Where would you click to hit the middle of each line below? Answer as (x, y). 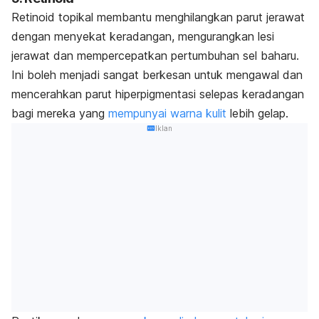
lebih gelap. (259, 113)
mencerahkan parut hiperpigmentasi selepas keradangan (158, 94)
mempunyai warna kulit (169, 113)
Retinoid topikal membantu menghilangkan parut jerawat (158, 17)
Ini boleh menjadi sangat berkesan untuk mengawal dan (157, 74)
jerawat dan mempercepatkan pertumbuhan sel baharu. (155, 55)
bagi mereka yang (60, 113)
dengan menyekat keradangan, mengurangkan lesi (143, 36)
